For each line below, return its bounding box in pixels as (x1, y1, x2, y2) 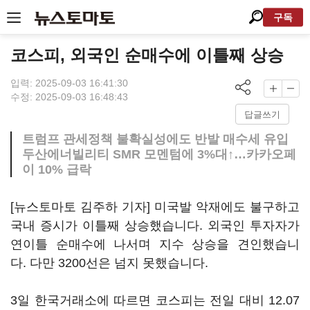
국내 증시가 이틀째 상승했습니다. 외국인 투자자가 (10, 219, 300, 232)
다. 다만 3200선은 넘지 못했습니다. (10, 256, 212, 270)
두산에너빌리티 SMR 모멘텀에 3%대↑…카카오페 (22, 147, 296, 161)
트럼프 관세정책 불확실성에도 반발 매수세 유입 (22, 132, 289, 146)
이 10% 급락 (22, 163, 91, 176)
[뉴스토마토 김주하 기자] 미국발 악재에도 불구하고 (10, 200, 300, 214)
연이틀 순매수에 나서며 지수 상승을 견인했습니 (10, 237, 300, 251)
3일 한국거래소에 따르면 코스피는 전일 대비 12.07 (10, 293, 300, 307)
